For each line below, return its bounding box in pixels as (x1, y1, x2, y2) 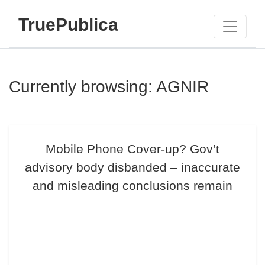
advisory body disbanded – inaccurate (25, 160, 240, 174)
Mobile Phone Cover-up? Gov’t (46, 142, 219, 156)
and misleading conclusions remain (33, 179, 232, 192)
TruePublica (18, 14, 118, 34)
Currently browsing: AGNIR (9, 77, 209, 96)
